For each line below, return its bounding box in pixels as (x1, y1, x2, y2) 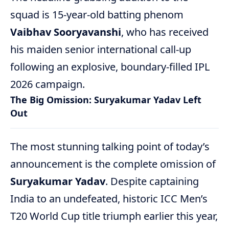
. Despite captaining (105, 174, 199, 189)
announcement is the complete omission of (10, 157, 216, 171)
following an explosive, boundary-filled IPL (10, 59, 210, 74)
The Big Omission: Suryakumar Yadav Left (10, 93, 201, 106)
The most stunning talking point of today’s (10, 140, 210, 154)
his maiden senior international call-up (10, 42, 191, 56)
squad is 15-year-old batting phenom (10, 7, 184, 21)
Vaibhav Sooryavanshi (10, 25, 121, 39)
